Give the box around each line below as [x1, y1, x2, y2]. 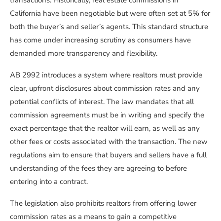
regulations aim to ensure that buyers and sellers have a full [10, 150, 207, 160]
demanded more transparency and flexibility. [10, 48, 157, 59]
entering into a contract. [10, 177, 88, 187]
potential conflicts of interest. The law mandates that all [10, 97, 194, 107]
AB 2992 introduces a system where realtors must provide [10, 70, 202, 80]
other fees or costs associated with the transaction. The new [10, 137, 208, 147]
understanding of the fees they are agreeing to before [10, 163, 187, 174]
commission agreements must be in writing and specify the [10, 110, 204, 120]
